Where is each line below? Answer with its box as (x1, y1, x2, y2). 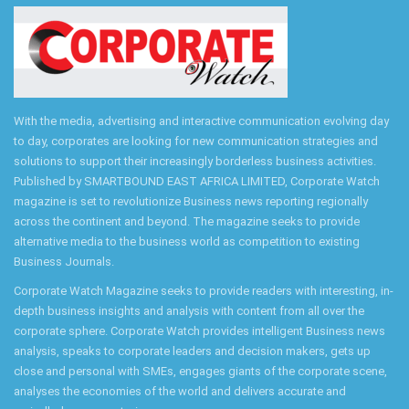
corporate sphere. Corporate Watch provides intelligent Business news (14, 323, 385, 338)
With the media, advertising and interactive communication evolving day (14, 113, 389, 128)
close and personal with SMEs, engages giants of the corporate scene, (14, 363, 387, 378)
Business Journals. (14, 254, 114, 268)
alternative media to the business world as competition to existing (14, 234, 360, 248)
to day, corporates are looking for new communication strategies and (14, 133, 378, 148)
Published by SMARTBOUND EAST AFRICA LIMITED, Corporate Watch (14, 173, 380, 188)
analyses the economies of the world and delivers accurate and (14, 383, 346, 398)
